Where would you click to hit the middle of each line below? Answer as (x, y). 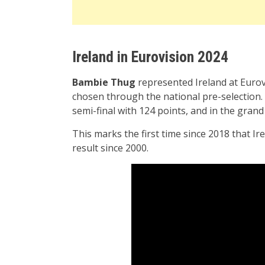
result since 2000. (110, 148)
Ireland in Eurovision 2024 (150, 57)
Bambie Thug (104, 83)
